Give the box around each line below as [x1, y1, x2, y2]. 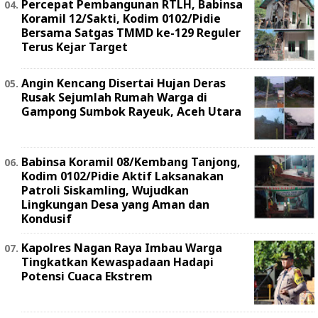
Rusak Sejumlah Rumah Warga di [21, 89, 207, 105]
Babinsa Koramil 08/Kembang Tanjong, [21, 154, 241, 170]
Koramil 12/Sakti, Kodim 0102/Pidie [21, 11, 221, 26]
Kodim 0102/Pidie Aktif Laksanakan [21, 168, 224, 184]
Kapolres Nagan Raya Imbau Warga [21, 240, 222, 256]
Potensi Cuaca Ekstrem [21, 268, 153, 284]
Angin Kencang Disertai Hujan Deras [21, 75, 226, 91]
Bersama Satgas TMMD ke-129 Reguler [21, 25, 241, 40]
